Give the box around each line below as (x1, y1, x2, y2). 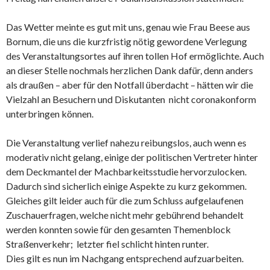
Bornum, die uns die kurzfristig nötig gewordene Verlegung (6, 36, 249, 48)
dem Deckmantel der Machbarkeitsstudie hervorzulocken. (6, 166, 246, 178)
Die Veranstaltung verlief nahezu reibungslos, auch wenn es (6, 137, 248, 149)
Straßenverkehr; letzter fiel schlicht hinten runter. (6, 238, 209, 250)
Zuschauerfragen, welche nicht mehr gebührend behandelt (6, 209, 243, 221)
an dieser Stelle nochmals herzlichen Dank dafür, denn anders (6, 64, 253, 77)
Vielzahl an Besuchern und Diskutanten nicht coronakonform (6, 93, 256, 105)
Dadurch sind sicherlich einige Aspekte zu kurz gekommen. (6, 180, 246, 192)
